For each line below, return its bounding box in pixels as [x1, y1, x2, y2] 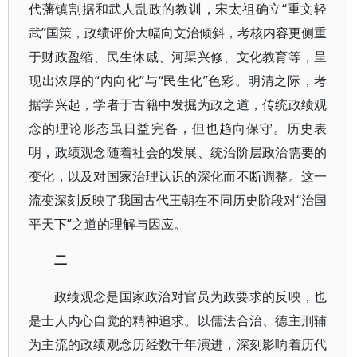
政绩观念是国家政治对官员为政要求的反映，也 [54, 290, 328, 304]
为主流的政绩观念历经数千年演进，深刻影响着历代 [29, 338, 328, 351]
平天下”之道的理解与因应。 [29, 215, 186, 233]
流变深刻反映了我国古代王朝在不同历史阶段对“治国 [29, 191, 328, 209]
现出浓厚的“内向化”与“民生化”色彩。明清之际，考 [29, 72, 328, 89]
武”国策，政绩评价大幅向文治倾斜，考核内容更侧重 [29, 24, 328, 41]
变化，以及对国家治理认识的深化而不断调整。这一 [29, 167, 328, 185]
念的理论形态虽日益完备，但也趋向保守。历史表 [29, 120, 328, 137]
